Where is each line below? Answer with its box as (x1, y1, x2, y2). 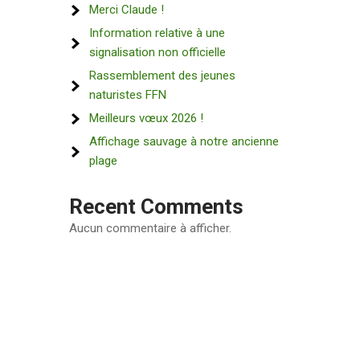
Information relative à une (89, 26, 225, 40)
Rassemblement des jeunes (89, 68, 235, 83)
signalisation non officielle (89, 45, 226, 59)
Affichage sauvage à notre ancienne (89, 134, 279, 149)
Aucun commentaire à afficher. (69, 221, 231, 235)
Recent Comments (69, 194, 243, 219)
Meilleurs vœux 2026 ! (89, 111, 203, 125)
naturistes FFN (89, 88, 166, 102)
